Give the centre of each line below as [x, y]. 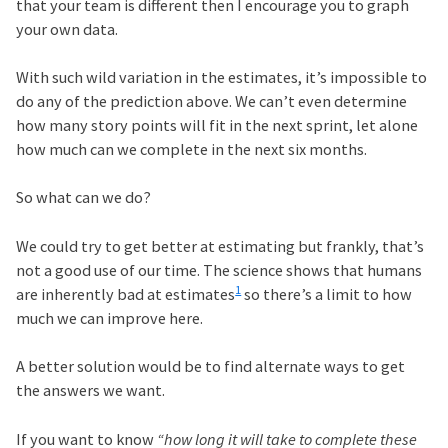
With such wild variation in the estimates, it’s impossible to [222, 76]
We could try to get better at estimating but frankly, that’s [220, 245]
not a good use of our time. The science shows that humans [219, 269]
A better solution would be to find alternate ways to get [211, 366]
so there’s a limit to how [327, 293]
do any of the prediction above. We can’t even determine [212, 100]
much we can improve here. [110, 317]
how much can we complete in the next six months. [192, 148]
